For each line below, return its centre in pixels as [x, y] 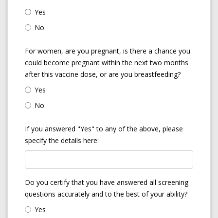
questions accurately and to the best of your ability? [106, 194]
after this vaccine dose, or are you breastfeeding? [103, 74]
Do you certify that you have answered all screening [107, 182]
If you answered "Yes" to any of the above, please [104, 129]
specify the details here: [62, 140]
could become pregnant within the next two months [107, 63]
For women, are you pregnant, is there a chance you [108, 51]
